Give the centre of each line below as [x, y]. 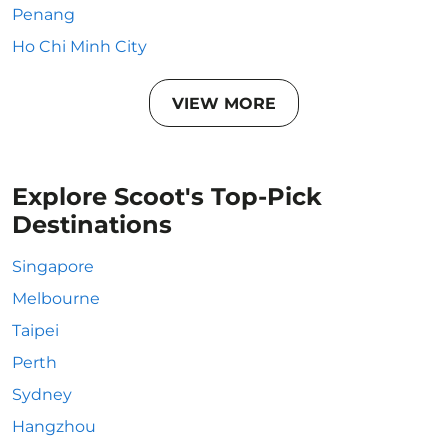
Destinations [92, 224]
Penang [43, 14]
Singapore [53, 266]
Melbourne [56, 298]
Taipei [35, 330]
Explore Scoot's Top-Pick [167, 196]
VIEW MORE [224, 103]
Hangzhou [54, 426]
